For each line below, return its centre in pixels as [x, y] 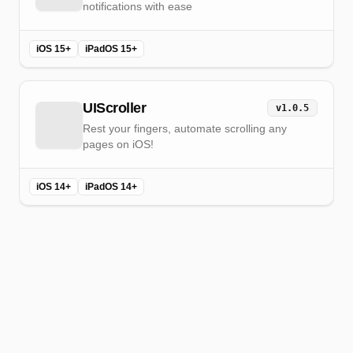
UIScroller [115, 108]
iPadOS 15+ [111, 49]
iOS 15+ [54, 49]
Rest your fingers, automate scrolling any [185, 128]
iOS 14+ [54, 187]
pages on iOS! [118, 144]
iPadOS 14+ [111, 187]
